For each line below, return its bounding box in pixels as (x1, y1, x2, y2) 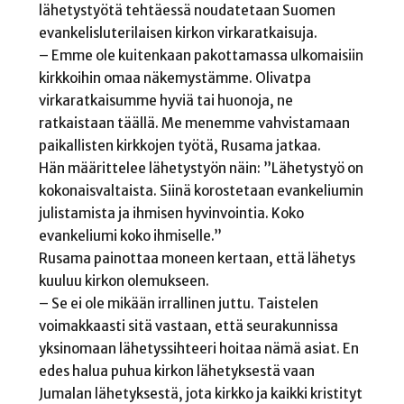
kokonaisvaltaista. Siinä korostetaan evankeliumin (38, 181, 363, 199)
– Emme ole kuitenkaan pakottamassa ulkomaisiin (38, 46, 363, 64)
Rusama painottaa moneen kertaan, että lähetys (38, 249, 355, 267)
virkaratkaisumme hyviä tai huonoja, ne (38, 91, 293, 109)
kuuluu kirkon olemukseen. (38, 271, 209, 289)
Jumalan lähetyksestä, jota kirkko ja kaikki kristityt (38, 384, 363, 402)
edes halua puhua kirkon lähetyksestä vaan (38, 362, 315, 380)
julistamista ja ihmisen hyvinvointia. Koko (38, 204, 304, 222)
